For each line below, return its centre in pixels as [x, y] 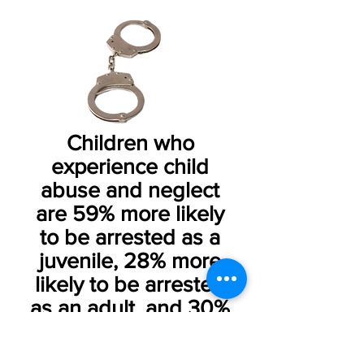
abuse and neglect [130, 190]
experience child [130, 166]
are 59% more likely [130, 213]
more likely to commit [130, 331]
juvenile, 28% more [130, 260]
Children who [130, 143]
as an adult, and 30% [130, 308]
